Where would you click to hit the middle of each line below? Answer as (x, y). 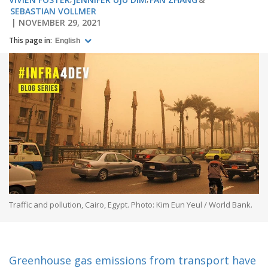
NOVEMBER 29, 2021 (60, 22)
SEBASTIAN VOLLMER (53, 11)
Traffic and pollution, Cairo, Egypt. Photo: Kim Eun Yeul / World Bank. (131, 204)
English (68, 41)
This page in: (31, 40)
